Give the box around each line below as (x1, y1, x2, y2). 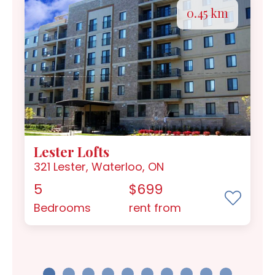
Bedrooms (34, 200, 91, 216)
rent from (133, 200, 182, 216)
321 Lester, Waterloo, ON (34, 159, 164, 175)
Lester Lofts (34, 142, 109, 161)
